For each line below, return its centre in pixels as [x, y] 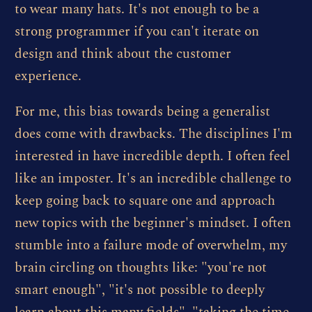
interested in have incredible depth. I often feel [152, 157]
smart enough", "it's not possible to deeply [139, 290]
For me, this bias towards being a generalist [142, 112]
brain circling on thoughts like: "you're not [140, 268]
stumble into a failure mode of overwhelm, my [150, 246]
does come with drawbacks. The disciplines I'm [153, 134]
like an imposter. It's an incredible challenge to [153, 179]
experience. [48, 77]
